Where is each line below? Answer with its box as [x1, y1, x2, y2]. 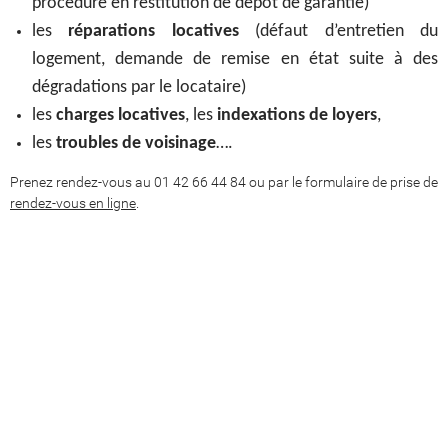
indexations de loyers [217, 106, 377, 126]
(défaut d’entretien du [238, 22, 439, 42]
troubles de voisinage [56, 134, 216, 154]
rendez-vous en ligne [10, 195, 136, 212]
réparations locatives [68, 22, 239, 42]
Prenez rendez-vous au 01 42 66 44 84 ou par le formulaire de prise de [10, 174, 438, 191]
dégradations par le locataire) [32, 78, 246, 98]
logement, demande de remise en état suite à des [32, 50, 438, 70]
